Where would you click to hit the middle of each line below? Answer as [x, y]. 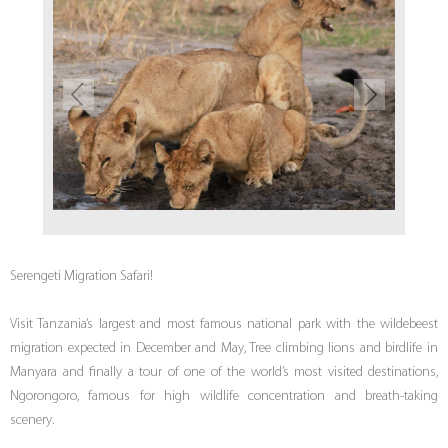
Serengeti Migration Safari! [81, 277]
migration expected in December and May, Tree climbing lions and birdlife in [224, 349]
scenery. [32, 421]
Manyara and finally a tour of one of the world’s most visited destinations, [224, 373]
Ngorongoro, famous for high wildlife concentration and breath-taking [224, 397]
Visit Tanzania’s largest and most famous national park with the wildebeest [224, 325]
